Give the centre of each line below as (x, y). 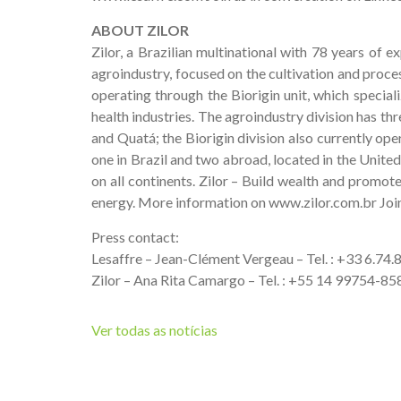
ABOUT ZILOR (140, 30)
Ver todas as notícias (154, 330)
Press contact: (135, 237)
